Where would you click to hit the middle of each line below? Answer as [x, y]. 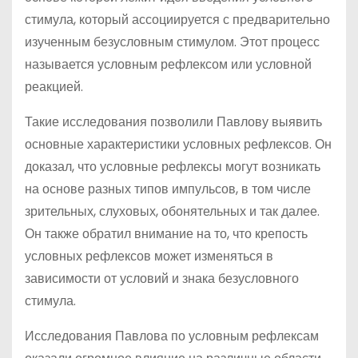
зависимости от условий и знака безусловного [162, 278]
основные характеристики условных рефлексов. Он [178, 144]
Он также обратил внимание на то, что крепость [166, 234]
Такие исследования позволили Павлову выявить [173, 122]
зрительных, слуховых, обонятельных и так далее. [172, 211]
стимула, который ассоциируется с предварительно [177, 20]
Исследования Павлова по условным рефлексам [172, 336]
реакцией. [54, 87]
